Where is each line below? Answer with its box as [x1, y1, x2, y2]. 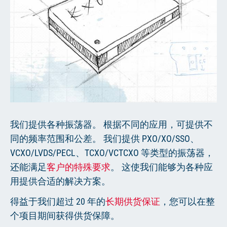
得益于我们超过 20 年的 [10, 196, 105, 207]
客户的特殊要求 [46, 161, 110, 172]
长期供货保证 [105, 196, 160, 207]
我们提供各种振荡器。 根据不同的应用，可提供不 [10, 119, 213, 130]
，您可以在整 [160, 196, 215, 207]
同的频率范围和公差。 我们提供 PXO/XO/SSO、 [10, 133, 199, 144]
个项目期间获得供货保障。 [10, 210, 120, 221]
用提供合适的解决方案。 [10, 175, 110, 186]
